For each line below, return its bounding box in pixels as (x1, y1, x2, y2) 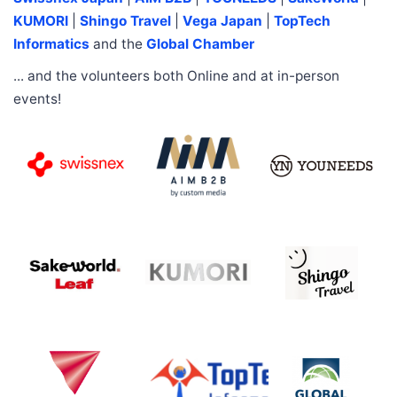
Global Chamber (146, 35, 254, 52)
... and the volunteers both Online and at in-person (13, 66, 339, 84)
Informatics (13, 35, 90, 52)
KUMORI (13, 12, 68, 29)
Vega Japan (183, 12, 262, 29)
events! (13, 90, 61, 107)
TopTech (274, 12, 331, 29)
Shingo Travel (80, 12, 171, 29)
